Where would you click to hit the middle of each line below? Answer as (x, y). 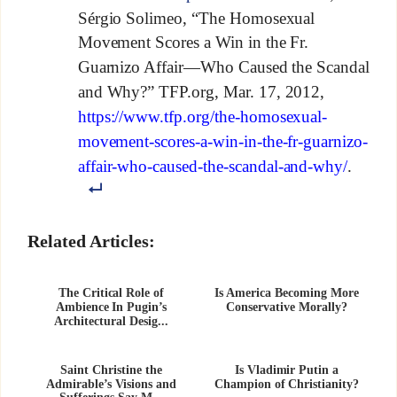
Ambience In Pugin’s (111, 307)
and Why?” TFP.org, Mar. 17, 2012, (201, 91)
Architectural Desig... (111, 322)
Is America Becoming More (287, 293)
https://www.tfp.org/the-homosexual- (202, 116)
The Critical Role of (111, 293)
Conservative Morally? (287, 307)
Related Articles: (91, 241)
